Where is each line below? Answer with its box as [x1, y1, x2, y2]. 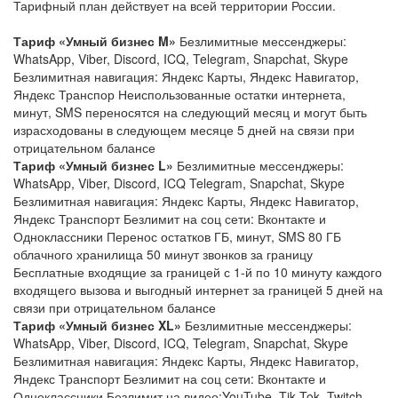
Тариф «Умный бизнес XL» [13, 315, 181, 334]
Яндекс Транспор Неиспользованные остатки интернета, [13, 84, 346, 103]
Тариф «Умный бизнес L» [13, 155, 173, 174]
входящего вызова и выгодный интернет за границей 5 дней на [13, 280, 383, 298]
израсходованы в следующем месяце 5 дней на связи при [13, 120, 354, 139]
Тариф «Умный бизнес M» [13, 31, 176, 50]
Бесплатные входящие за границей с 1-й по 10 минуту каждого [13, 262, 382, 281]
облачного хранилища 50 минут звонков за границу [13, 244, 313, 263]
